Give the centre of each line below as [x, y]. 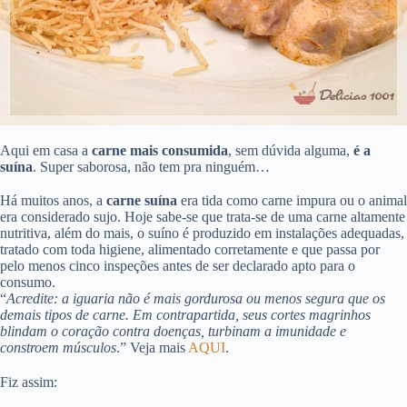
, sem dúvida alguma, [291, 151]
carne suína [142, 201]
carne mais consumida [160, 151]
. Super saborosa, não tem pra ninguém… [151, 167]
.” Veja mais [152, 348]
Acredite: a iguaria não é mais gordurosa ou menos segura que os [196, 299]
